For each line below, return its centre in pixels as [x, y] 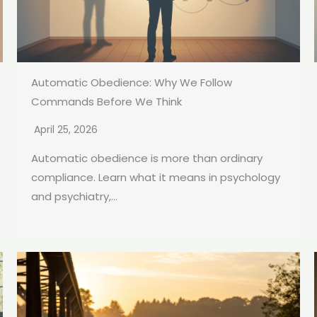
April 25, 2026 [66, 130]
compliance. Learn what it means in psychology [156, 178]
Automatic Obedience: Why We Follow [132, 83]
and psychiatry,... [74, 197]
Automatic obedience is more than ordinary [147, 158]
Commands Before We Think [106, 102]
